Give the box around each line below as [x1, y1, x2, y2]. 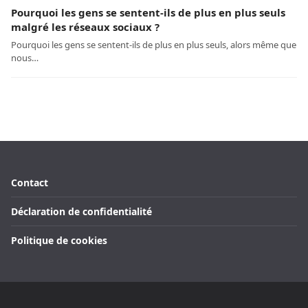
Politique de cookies [11, 234, 107, 247]
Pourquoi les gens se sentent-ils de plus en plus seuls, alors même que [11, 38, 296, 52]
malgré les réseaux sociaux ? [11, 20, 159, 34]
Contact [11, 176, 48, 190]
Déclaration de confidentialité [11, 205, 152, 219]
